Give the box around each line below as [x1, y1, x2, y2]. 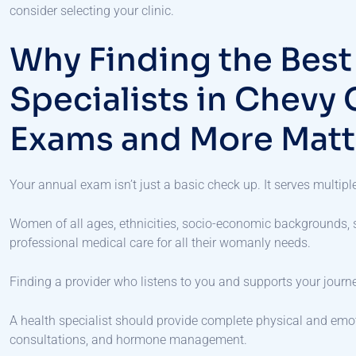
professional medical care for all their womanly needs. [10, 235, 311, 251]
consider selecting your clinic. [10, 3, 177, 19]
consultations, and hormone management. [10, 332, 247, 348]
